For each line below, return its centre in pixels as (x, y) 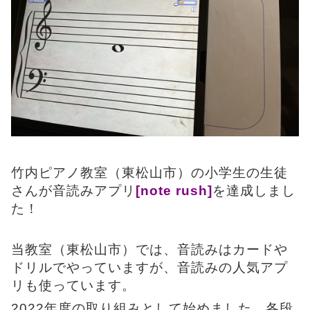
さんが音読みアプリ (73, 191)
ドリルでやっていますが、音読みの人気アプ (149, 268)
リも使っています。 (73, 286)
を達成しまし (254, 191)
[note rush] (174, 191)
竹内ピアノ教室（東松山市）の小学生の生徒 (149, 173)
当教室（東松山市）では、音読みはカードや (149, 250)
